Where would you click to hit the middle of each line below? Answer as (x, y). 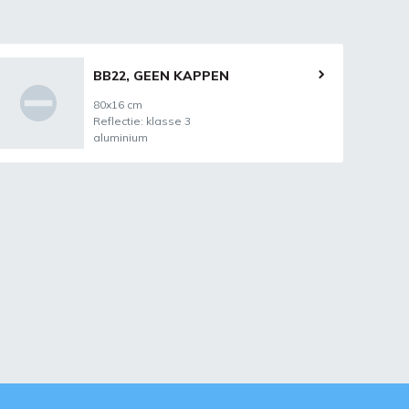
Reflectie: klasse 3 (142, 121)
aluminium (121, 137)
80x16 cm (118, 105)
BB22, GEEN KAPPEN (162, 76)
